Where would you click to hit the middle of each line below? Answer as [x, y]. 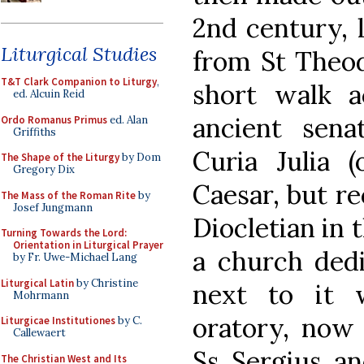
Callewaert [39, 333]
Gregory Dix [44, 169]
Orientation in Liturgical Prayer [88, 245]
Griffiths [35, 132]
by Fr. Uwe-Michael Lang [75, 257]
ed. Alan [128, 119]
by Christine [106, 283]
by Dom [140, 157]
